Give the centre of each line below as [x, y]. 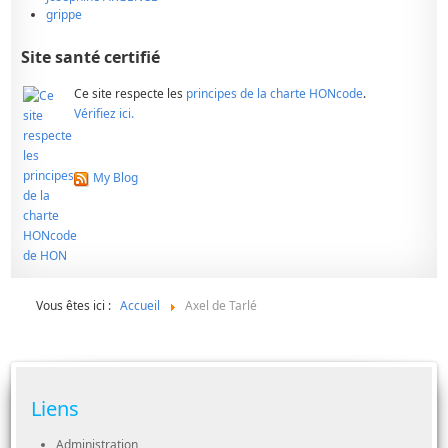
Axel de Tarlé [221, 305]
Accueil [140, 305]
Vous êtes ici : [77, 305]
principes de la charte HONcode [275, 93]
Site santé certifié [91, 57]
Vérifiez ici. [104, 113]
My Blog [116, 177]
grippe [64, 14]
